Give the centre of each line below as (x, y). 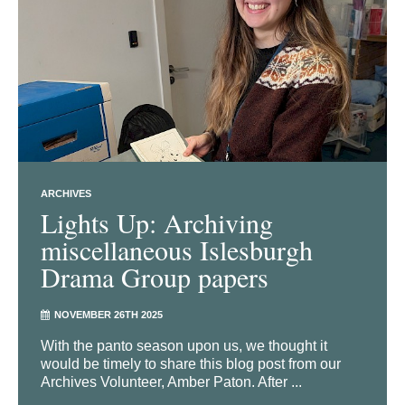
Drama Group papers (155, 277)
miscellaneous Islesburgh (177, 250)
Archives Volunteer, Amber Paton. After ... (171, 382)
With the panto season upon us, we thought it (184, 346)
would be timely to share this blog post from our (191, 364)
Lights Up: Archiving (157, 223)
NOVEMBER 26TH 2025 (108, 315)
